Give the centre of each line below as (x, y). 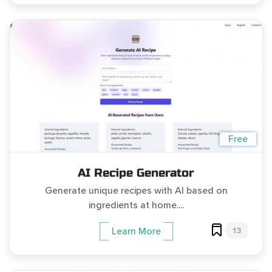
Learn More (136, 232)
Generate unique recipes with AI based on (136, 190)
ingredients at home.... (136, 205)
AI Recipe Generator (136, 172)
